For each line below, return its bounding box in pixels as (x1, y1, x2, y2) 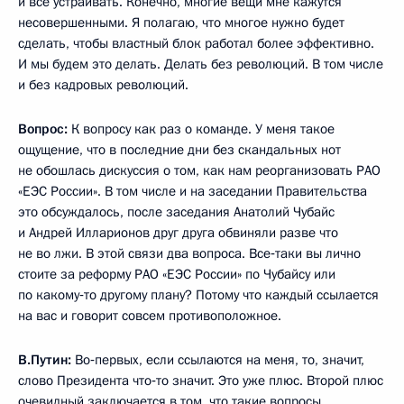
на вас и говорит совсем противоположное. (18, 306, 281, 325)
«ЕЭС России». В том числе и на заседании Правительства (18, 181, 367, 200)
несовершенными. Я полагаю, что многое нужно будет (18, 13, 344, 32)
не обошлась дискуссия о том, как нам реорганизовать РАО (18, 161, 381, 179)
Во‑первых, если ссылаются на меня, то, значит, (71, 350, 364, 369)
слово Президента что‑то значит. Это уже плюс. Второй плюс (18, 371, 383, 390)
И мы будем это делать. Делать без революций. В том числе (18, 54, 383, 73)
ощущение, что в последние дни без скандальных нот (18, 140, 341, 159)
